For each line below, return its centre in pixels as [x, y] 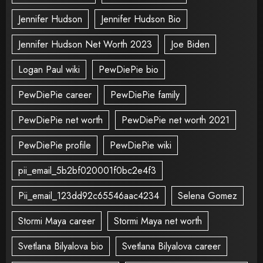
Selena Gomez [208, 195]
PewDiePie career [55, 95]
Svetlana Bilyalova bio [61, 246]
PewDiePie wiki [141, 145]
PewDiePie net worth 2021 [176, 120]
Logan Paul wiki [49, 69]
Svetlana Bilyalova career [171, 246]
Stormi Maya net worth [158, 221]
